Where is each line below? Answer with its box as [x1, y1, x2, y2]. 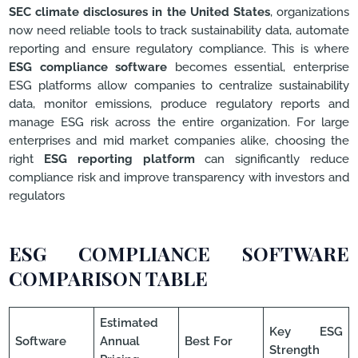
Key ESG [269, 324, 343, 338]
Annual [100, 333, 141, 348]
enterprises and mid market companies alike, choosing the [9, 133, 349, 148]
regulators [9, 189, 65, 203]
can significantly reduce [194, 152, 350, 166]
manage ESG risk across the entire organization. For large [9, 115, 349, 129]
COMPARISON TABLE [9, 265, 208, 291]
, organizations [269, 5, 350, 19]
